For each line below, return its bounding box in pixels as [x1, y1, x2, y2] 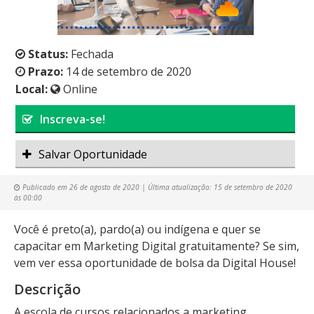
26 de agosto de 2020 [69, 182, 139, 192]
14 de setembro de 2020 [66, 64, 192, 79]
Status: [28, 46, 69, 62]
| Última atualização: [139, 182, 214, 192]
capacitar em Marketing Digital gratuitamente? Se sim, [14, 238, 299, 254]
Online [60, 81, 98, 97]
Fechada [68, 46, 114, 62]
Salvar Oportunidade [39, 146, 148, 162]
